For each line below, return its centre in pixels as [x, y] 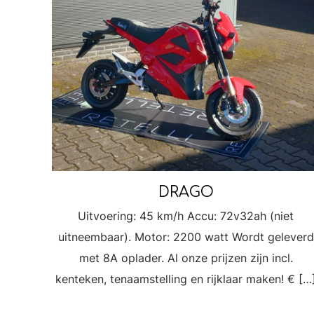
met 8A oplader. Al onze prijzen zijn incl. [186, 258]
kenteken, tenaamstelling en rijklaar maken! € [176, 279]
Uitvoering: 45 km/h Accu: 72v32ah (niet [186, 216]
